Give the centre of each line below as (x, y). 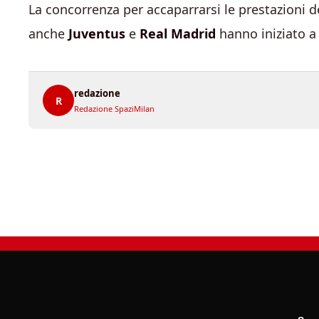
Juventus (97, 33)
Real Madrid (178, 33)
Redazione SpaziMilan (114, 109)
